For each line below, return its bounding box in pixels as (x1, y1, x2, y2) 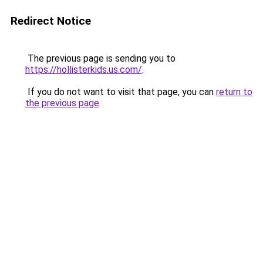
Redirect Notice (11, 14, 91, 28)
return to (216, 86, 252, 97)
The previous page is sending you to (25, 53, 176, 64)
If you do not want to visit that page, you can (25, 86, 216, 97)
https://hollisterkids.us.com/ (25, 64, 142, 75)
